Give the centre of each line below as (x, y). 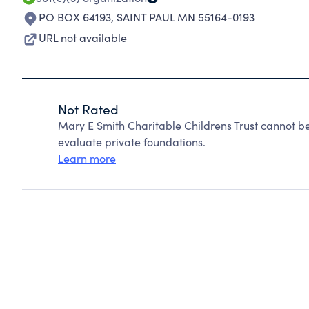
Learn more (87, 158)
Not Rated (88, 109)
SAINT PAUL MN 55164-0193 (186, 17)
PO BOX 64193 (75, 17)
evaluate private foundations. (132, 142)
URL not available (83, 38)
